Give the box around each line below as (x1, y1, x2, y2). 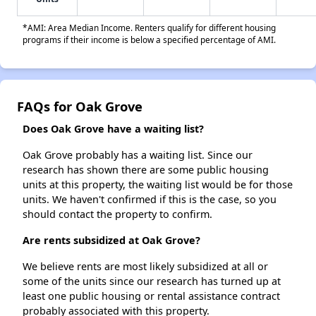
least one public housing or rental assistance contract (23, 289, 280, 303)
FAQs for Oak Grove (17, 97, 142, 116)
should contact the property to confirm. (23, 207, 212, 221)
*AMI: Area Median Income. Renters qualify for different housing (23, 22, 276, 34)
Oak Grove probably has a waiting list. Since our (23, 148, 253, 162)
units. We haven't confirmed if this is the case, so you (23, 193, 276, 207)
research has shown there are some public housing (23, 163, 269, 177)
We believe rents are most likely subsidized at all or (23, 260, 268, 274)
